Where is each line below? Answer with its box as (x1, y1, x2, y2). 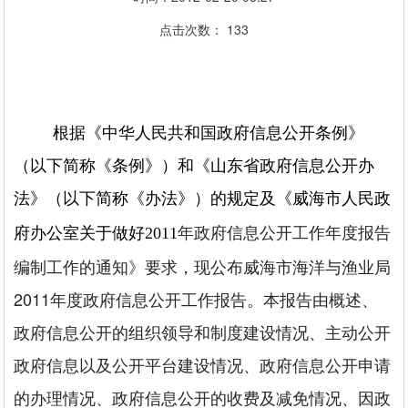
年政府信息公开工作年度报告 (178, 219, 392, 243)
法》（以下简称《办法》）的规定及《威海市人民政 (14, 189, 392, 208)
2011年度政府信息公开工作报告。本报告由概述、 (14, 287, 379, 311)
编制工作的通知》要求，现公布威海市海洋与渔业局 (14, 254, 392, 278)
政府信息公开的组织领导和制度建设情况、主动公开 (14, 320, 392, 343)
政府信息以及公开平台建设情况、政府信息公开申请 (14, 352, 392, 376)
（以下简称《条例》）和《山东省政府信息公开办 (14, 157, 375, 175)
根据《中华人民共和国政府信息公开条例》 (53, 124, 365, 142)
